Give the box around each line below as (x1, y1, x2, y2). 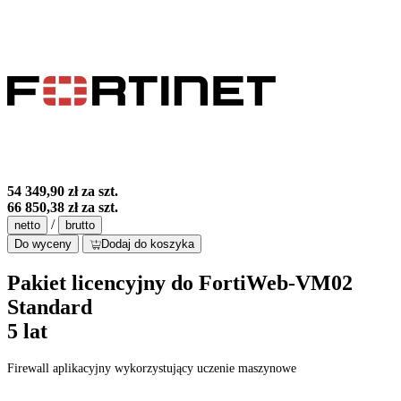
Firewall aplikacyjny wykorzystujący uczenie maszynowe (7, 362, 296, 376)
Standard (7, 294, 92, 319)
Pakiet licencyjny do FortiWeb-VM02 (7, 270, 353, 294)
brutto (65, 218, 95, 232)
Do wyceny (14, 236, 72, 251)
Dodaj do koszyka (101, 236, 194, 251)
